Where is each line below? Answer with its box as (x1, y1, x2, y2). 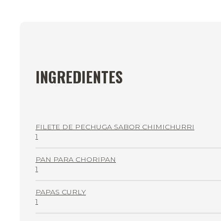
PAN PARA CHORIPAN (36, 155, 116, 164)
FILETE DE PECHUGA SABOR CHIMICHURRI (36, 122, 194, 132)
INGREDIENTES (36, 66, 123, 88)
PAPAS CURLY (36, 187, 86, 197)
